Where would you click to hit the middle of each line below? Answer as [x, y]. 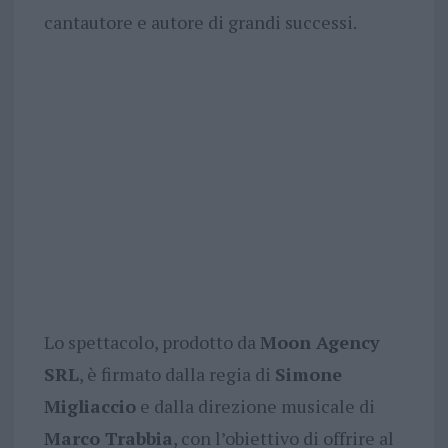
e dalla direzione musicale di [255, 406]
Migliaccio [89, 406]
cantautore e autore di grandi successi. [200, 22]
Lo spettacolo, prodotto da [151, 342]
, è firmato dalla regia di [176, 374]
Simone [308, 374]
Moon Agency [319, 342]
